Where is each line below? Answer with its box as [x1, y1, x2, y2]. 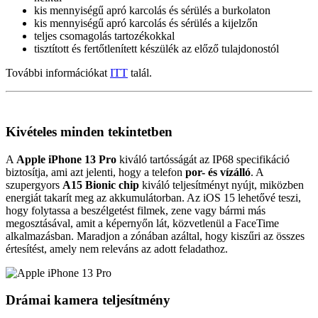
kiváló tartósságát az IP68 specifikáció [116, 153, 290, 165]
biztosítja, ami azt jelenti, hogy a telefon [6, 165, 185, 178]
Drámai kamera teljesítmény [6, 292, 170, 308]
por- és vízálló [185, 165, 251, 178]
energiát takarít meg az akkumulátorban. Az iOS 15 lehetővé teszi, [6, 191, 301, 204]
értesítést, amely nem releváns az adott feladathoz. [6, 242, 228, 255]
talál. [128, 67, 152, 79]
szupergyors [6, 178, 62, 191]
